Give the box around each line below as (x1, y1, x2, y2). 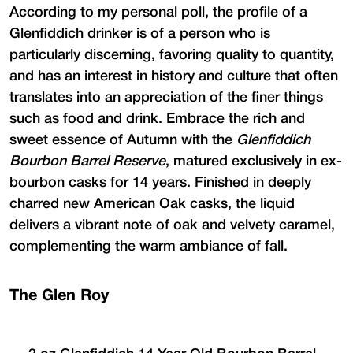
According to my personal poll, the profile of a (9, 6, 307, 19)
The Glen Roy (9, 288, 109, 303)
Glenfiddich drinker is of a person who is (9, 27, 270, 40)
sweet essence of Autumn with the (9, 133, 236, 147)
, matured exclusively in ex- (165, 154, 342, 168)
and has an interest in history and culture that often (9, 69, 338, 83)
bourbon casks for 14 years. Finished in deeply (9, 176, 311, 189)
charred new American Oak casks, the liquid (9, 197, 295, 210)
